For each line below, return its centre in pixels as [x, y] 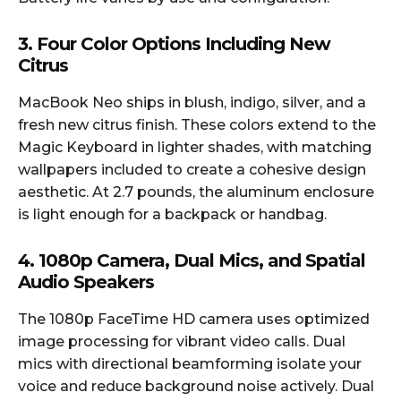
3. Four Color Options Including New [174, 43]
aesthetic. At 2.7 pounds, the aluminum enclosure [196, 192]
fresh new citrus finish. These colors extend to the [197, 124]
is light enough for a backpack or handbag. [172, 214]
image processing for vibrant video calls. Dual [182, 341]
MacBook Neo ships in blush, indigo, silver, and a [192, 102]
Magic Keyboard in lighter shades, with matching [195, 147]
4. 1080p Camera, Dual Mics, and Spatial [192, 260]
